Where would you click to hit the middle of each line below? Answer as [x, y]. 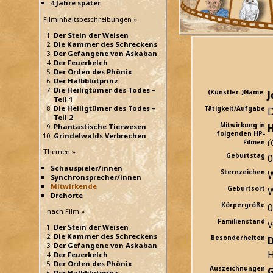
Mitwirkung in [243, 125]
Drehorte [67, 195]
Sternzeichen [243, 172]
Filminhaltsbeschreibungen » [90, 19]
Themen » [59, 152]
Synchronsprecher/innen [96, 177]
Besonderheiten [238, 238]
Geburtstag [246, 156]
